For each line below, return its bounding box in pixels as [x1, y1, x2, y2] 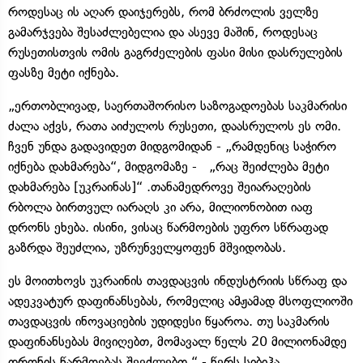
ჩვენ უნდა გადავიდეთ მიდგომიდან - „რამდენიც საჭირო [8, 138, 336, 154]
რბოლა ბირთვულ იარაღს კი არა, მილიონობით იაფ [8, 199, 313, 215]
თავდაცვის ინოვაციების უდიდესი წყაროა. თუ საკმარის [8, 313, 330, 329]
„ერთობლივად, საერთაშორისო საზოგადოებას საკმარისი [8, 97, 347, 113]
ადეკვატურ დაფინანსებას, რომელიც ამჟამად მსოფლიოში [8, 293, 352, 309]
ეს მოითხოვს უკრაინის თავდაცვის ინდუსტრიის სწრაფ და [8, 272, 347, 288]
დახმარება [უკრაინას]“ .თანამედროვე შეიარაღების [8, 178, 311, 194]
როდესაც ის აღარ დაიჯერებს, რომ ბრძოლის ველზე [8, 3, 318, 19]
